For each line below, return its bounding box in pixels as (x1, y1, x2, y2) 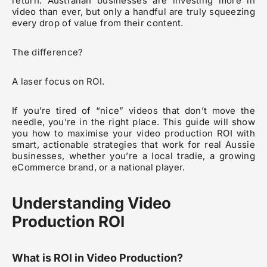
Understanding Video (12, 194, 171, 213)
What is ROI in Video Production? (12, 252, 183, 265)
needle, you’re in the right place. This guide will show (12, 116, 255, 128)
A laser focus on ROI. (12, 76, 105, 88)
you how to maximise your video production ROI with (12, 128, 255, 139)
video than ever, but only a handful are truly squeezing (12, 6, 255, 18)
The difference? (12, 46, 83, 58)
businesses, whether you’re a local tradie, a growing (12, 150, 255, 162)
